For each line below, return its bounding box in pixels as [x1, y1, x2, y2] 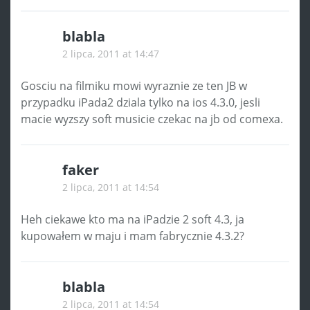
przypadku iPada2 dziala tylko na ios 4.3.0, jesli [21, 94, 260, 110]
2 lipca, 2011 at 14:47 [62, 46, 159, 60]
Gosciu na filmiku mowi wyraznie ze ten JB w [21, 77, 247, 93]
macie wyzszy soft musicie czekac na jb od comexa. [21, 111, 283, 127]
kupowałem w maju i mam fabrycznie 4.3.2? [21, 228, 244, 244]
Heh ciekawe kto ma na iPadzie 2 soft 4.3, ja [21, 211, 244, 227]
